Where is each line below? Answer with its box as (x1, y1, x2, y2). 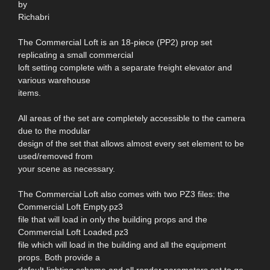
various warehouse (18, 75, 90, 85)
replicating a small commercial (18, 49, 133, 60)
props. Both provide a (18, 252, 100, 262)
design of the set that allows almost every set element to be (18, 138, 244, 148)
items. (18, 87, 41, 98)
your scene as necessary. (18, 163, 115, 174)
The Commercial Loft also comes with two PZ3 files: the (18, 189, 230, 199)
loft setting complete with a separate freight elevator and (18, 62, 232, 72)
